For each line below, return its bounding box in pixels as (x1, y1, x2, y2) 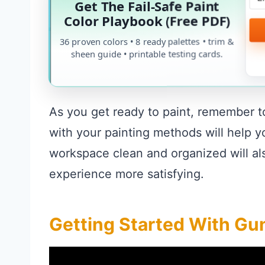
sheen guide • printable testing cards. (70, 47, 224, 60)
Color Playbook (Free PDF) (63, 11, 230, 30)
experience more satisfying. (49, 167, 204, 182)
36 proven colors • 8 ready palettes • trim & (59, 34, 234, 47)
